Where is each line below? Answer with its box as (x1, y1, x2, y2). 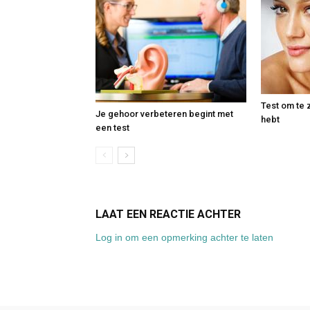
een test (95, 122, 129, 133)
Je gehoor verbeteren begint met (95, 109, 233, 119)
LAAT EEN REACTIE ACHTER (95, 208, 241, 221)
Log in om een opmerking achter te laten (95, 232, 273, 243)
